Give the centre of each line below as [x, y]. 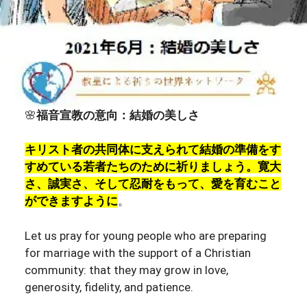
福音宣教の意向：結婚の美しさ [118, 115]
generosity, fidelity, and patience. [109, 287]
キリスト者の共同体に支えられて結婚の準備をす [152, 149]
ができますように [71, 201]
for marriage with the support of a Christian [137, 253]
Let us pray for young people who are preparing [145, 235]
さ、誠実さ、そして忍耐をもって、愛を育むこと [152, 184]
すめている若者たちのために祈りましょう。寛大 [152, 167]
